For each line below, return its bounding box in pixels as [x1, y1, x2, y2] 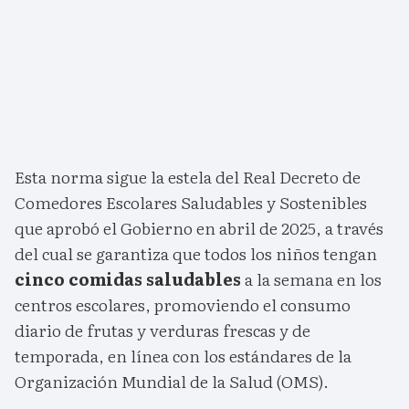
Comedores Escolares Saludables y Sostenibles [15, 190, 367, 215]
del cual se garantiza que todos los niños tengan [15, 241, 377, 267]
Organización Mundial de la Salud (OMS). [15, 369, 329, 394]
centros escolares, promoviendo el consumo [15, 292, 351, 318]
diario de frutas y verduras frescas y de [15, 318, 310, 343]
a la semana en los [241, 267, 382, 292]
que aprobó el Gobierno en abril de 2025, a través [15, 215, 383, 241]
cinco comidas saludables [15, 267, 241, 292]
